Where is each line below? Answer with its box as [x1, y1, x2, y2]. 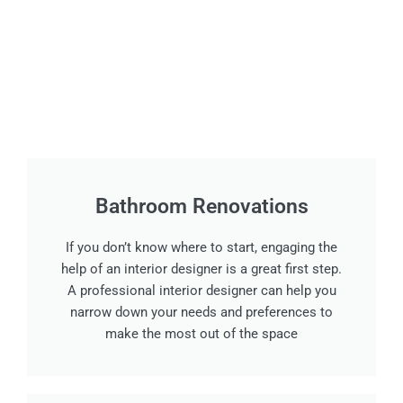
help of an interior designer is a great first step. [61, 261, 342, 278]
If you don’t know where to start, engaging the [66, 239, 337, 256]
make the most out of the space [105, 326, 298, 343]
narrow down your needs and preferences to [70, 304, 333, 321]
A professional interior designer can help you [67, 282, 336, 300]
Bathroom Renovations [94, 194, 309, 219]
